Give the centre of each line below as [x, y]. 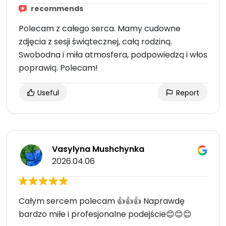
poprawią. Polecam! [58, 68]
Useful [47, 93]
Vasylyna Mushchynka [98, 149]
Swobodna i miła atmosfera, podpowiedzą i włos [113, 55]
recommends [57, 9]
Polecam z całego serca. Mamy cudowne [100, 29]
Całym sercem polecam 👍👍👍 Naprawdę [102, 201]
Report [187, 93]
